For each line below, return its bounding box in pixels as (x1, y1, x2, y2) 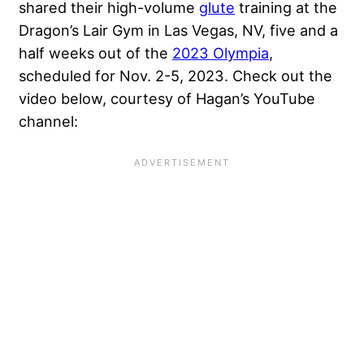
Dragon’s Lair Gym (19, 21, 144, 40)
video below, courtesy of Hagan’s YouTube (19, 89, 315, 108)
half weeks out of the (19, 44, 172, 63)
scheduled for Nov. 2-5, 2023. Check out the (19, 67, 332, 85)
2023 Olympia (172, 44, 269, 63)
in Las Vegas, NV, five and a (144, 21, 338, 40)
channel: (19, 112, 78, 131)
